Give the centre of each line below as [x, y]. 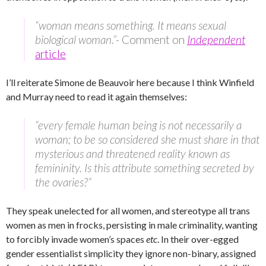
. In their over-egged [198, 239]
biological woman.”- [78, 40]
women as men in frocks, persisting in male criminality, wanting [132, 225]
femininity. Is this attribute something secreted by [145, 168]
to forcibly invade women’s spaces [76, 239]
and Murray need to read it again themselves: [96, 97]
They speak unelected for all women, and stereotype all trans [128, 211]
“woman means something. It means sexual [131, 26]
